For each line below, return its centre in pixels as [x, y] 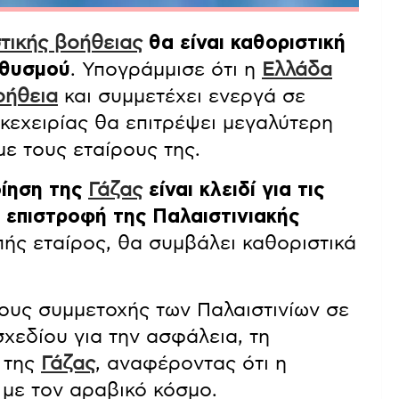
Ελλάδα [297, 70]
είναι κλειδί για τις [233, 190]
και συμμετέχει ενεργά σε [182, 97]
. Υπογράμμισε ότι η [166, 70]
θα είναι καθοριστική [244, 43]
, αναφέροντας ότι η [191, 364]
